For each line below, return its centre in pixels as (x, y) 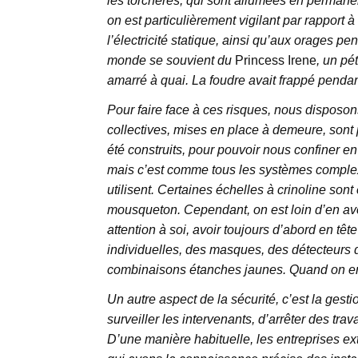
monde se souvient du (171, 61)
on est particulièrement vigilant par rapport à (231, 21)
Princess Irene (275, 61)
